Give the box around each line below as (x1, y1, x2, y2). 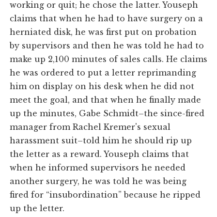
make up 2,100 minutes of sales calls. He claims (10, 54, 207, 64)
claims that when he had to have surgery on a (10, 13, 203, 23)
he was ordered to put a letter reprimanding (10, 67, 196, 77)
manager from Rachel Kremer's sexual (10, 122, 170, 132)
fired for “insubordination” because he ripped (10, 189, 201, 200)
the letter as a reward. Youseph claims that (10, 149, 189, 159)
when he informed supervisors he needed (10, 162, 186, 172)
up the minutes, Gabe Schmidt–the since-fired (10, 108, 204, 118)
